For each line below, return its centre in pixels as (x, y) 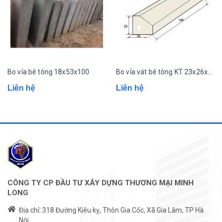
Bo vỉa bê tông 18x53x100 (49, 72)
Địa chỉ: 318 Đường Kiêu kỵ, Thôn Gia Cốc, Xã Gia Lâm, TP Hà (111, 210)
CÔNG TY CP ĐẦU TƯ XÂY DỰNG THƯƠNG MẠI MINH (101, 183)
